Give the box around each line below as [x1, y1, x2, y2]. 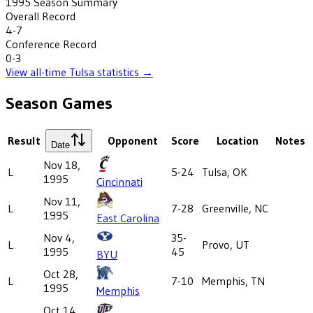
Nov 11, [43, 194, 80, 208]
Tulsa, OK [202, 164, 247, 179]
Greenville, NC [202, 201, 268, 215]
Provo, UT [202, 237, 249, 252]
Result [8, 133, 41, 147]
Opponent [107, 133, 158, 147]
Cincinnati [96, 174, 143, 189]
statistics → [94, 64, 153, 79]
